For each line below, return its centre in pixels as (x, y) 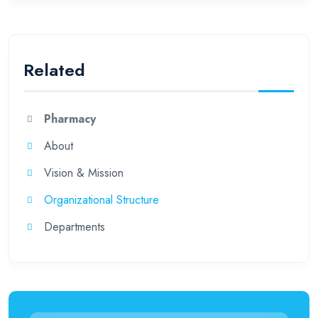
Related (54, 70)
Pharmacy (70, 119)
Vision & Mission (84, 172)
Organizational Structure (102, 199)
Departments (75, 226)
